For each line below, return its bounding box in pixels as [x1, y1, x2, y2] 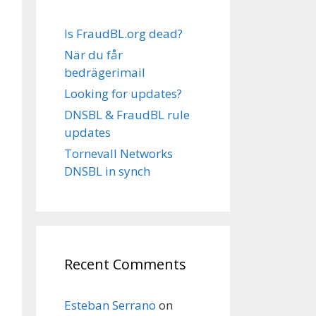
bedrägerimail [64, 64, 145, 80]
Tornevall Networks [64, 145, 173, 162]
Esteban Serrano [64, 297, 156, 313]
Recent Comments [64, 255, 186, 274]
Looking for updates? [64, 85, 182, 102]
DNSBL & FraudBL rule [64, 107, 190, 123]
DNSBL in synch [64, 163, 150, 179]
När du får [64, 47, 123, 63]
